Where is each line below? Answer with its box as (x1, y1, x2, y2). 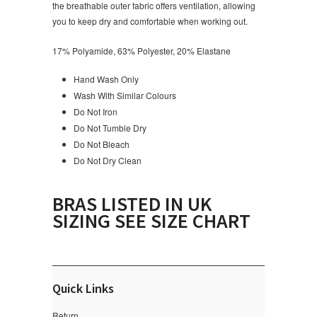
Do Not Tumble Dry (74, 122, 146, 134)
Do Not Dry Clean (74, 154, 142, 167)
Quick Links (52, 279, 114, 296)
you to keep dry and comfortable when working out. (52, 15, 248, 28)
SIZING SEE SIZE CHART (52, 208, 250, 234)
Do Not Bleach (74, 138, 129, 151)
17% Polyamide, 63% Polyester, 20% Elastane (52, 45, 231, 57)
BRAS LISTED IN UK (52, 191, 212, 217)
